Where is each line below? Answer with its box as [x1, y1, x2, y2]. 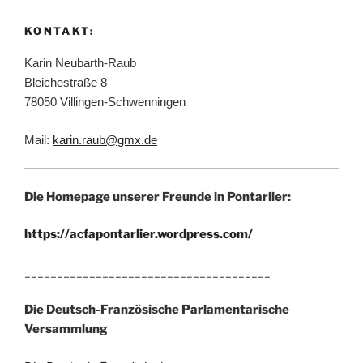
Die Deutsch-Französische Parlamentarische [24, 302, 289, 318]
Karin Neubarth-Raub [24, 56, 136, 70]
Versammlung [24, 322, 108, 337]
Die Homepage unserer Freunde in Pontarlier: [24, 189, 291, 204]
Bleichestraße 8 [24, 75, 107, 90]
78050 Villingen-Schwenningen [24, 95, 186, 109]
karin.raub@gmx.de [53, 132, 157, 147]
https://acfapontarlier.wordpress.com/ [24, 227, 253, 242]
